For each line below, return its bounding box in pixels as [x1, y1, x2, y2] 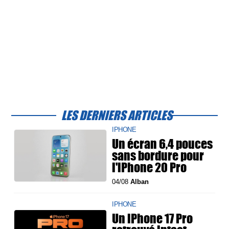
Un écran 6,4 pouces [112, 134, 213, 153]
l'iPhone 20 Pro [112, 158, 187, 177]
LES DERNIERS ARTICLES [61, 106, 173, 125]
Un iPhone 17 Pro [112, 209, 193, 228]
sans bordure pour [112, 146, 204, 165]
